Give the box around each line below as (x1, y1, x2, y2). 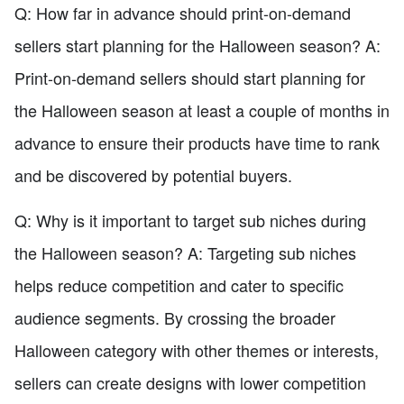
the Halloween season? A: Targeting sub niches (14, 241, 356, 265)
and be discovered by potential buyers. (14, 163, 292, 188)
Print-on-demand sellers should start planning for (14, 66, 365, 90)
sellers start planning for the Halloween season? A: (14, 33, 381, 58)
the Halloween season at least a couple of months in (14, 98, 390, 123)
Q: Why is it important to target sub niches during (14, 208, 366, 233)
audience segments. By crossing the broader (14, 306, 335, 330)
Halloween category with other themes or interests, (14, 338, 379, 363)
